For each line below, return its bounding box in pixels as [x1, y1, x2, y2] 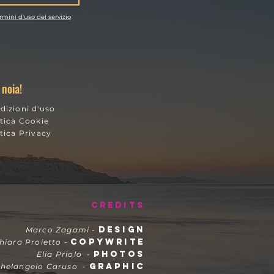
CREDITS [91, 199, 145, 210]
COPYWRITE [70, 236, 145, 247]
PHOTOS [93, 248, 145, 259]
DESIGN [98, 224, 145, 235]
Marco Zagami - [25, 224, 98, 234]
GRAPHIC [89, 261, 145, 272]
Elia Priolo [36, 249, 85, 259]
